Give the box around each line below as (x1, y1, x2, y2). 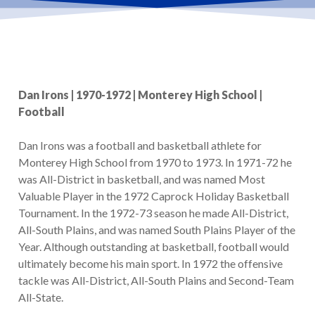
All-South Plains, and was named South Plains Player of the (18, 223, 295, 237)
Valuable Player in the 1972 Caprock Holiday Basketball (18, 189, 289, 203)
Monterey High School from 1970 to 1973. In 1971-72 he (18, 155, 292, 169)
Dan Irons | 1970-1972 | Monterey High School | (18, 88, 262, 102)
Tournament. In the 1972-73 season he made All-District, (18, 206, 288, 220)
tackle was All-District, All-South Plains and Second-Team (18, 274, 294, 288)
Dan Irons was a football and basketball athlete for (18, 139, 262, 153)
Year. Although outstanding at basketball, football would (18, 240, 289, 254)
